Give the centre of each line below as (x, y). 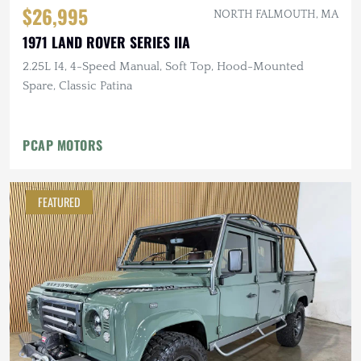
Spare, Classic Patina (77, 85)
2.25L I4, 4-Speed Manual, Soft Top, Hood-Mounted (163, 66)
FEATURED (59, 201)
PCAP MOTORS (63, 145)
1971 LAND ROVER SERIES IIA (106, 41)
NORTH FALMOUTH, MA (276, 14)
